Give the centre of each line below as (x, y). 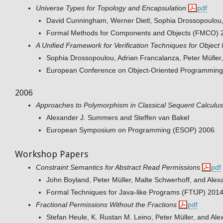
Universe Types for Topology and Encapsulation (111, 8)
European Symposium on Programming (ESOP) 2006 (130, 130)
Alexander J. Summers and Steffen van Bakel (118, 118)
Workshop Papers (52, 154)
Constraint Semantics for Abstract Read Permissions (118, 167)
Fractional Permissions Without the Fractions (106, 205)
